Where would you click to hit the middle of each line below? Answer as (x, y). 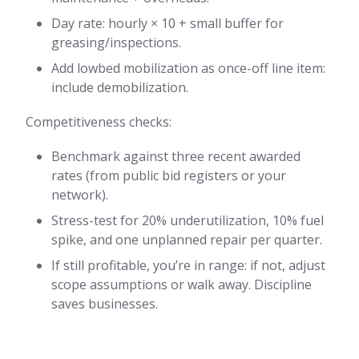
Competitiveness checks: (99, 122)
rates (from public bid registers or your (169, 176)
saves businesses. (105, 304)
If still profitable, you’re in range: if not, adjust (188, 266)
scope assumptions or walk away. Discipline (182, 285)
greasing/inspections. (116, 43)
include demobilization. (120, 88)
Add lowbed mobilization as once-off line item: (188, 69)
